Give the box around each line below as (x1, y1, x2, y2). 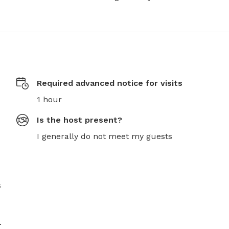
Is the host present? (37, 115, 122, 125)
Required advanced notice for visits (37, 78, 182, 88)
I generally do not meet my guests (37, 131, 172, 142)
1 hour (37, 95, 62, 105)
